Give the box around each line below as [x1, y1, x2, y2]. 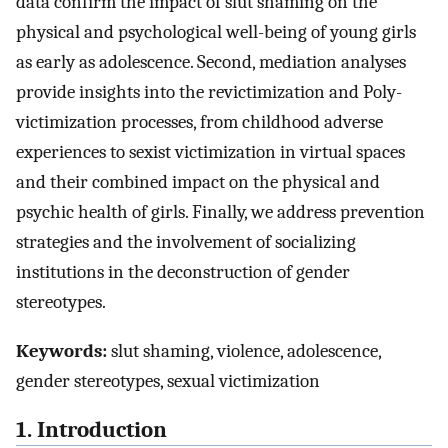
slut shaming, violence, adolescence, [107, 339, 381, 362]
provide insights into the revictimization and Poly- [16, 81, 402, 104]
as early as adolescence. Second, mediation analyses [16, 51, 406, 74]
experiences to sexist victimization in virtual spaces [16, 141, 405, 164]
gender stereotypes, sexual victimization [16, 369, 320, 392]
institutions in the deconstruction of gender [16, 261, 350, 284]
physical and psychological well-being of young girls [16, 21, 416, 44]
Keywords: [16, 339, 107, 362]
